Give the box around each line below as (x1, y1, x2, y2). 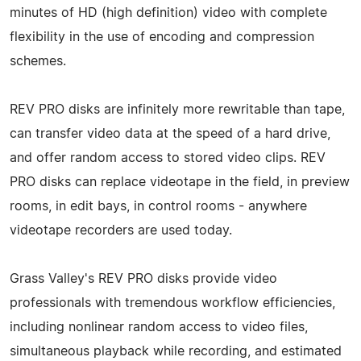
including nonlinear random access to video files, (10, 320, 308, 334)
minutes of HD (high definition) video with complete (10, 6, 327, 19)
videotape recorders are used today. (10, 223, 232, 237)
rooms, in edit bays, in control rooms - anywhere (10, 199, 307, 213)
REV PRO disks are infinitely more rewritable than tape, (10, 102, 345, 116)
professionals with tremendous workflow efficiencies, (10, 296, 335, 309)
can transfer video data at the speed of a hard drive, (10, 127, 330, 140)
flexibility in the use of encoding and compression (10, 30, 314, 44)
